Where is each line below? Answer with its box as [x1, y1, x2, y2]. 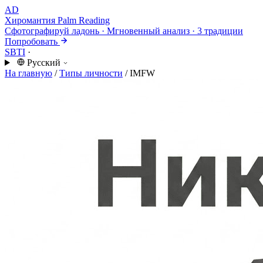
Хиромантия [5, 15, 55, 25]
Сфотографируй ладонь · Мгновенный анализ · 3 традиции [5, 26, 243, 36]
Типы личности [59, 68, 123, 78]
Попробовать [5, 36, 58, 46]
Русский [26, 58, 60, 68]
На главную [5, 68, 52, 78]
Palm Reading [58, 15, 110, 25]
